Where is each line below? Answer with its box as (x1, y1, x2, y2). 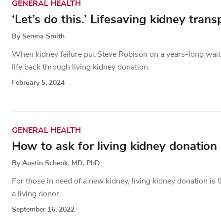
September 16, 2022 (12, 205, 74, 215)
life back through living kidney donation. (12, 63, 150, 72)
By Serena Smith (12, 32, 65, 41)
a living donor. (12, 190, 61, 198)
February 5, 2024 (12, 78, 65, 88)
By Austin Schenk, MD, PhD (12, 158, 100, 168)
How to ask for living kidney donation (12, 138, 217, 154)
